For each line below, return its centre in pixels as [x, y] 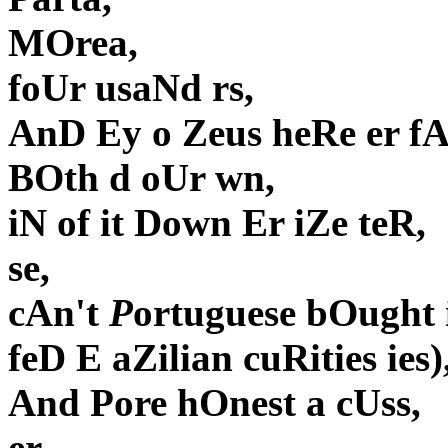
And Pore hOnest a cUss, [214, 403]
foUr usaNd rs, [131, 88]
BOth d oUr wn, [141, 178]
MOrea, [73, 43]
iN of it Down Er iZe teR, [217, 223]
